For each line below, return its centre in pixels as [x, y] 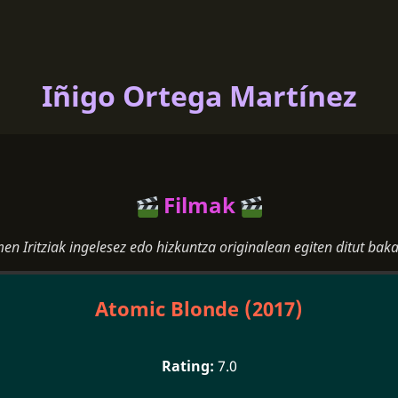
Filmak [199, 204]
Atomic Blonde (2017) [199, 308]
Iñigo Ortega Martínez [199, 96]
